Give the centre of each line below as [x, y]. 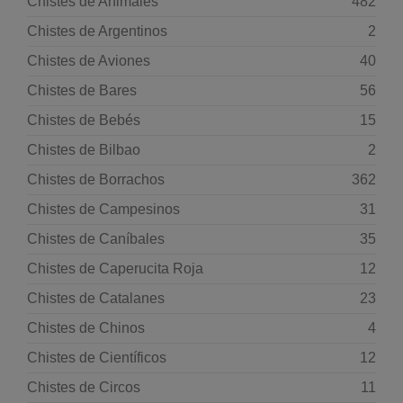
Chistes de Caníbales [96, 239]
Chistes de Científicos [97, 358]
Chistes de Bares [82, 90]
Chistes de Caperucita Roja [115, 269]
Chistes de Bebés [84, 120]
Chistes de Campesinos [103, 209]
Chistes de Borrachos [96, 179]
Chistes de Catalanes [96, 298]
